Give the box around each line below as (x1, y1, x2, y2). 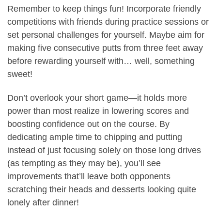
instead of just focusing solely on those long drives (7, 145, 201, 155)
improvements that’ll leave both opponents (7, 171, 170, 182)
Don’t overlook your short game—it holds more (7, 93, 187, 103)
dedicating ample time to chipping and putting (7, 132, 182, 142)
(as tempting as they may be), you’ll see (7, 158, 161, 169)
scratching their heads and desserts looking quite (7, 185, 196, 195)
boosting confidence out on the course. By (7, 119, 170, 129)
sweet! (7, 69, 32, 79)
